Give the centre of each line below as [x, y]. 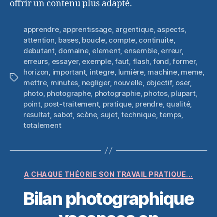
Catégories [130, 172]
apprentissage [87, 30]
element [106, 51]
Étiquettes [27, 78]
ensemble [140, 51]
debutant [39, 51]
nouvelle [128, 83]
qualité [178, 104]
